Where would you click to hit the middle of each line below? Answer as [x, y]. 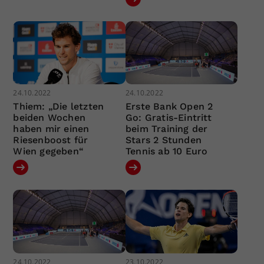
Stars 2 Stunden [163, 140]
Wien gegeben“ [49, 151]
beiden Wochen [49, 118]
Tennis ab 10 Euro [166, 151]
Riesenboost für [51, 140]
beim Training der [166, 129]
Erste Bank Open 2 [169, 107]
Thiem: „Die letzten [59, 107]
